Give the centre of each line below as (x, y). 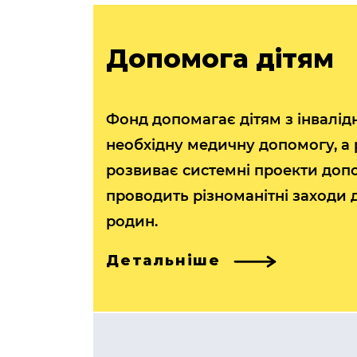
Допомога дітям (220, 59)
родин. (132, 222)
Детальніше (163, 261)
